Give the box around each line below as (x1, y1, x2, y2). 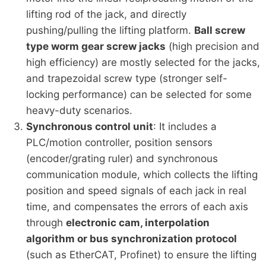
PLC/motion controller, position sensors (26, 136, 213, 148)
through (26, 216, 66, 229)
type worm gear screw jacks (26, 40, 166, 52)
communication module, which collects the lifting (26, 168, 258, 180)
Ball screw (194, 24, 245, 36)
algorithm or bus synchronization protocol (26, 232, 237, 245)
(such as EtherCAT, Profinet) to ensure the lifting (26, 248, 256, 261)
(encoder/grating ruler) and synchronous (26, 152, 218, 164)
